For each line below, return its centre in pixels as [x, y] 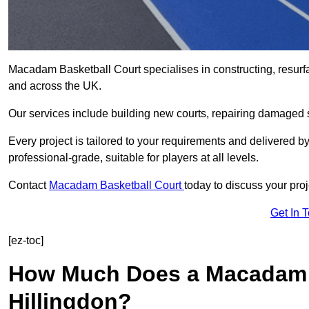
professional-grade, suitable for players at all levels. [133, 158]
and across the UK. [55, 86]
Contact [29, 186]
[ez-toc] [26, 241]
